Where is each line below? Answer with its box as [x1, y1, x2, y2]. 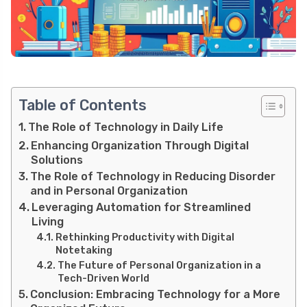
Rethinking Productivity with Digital [55, 231, 234, 244]
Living [32, 215, 64, 229]
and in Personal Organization [30, 184, 188, 198]
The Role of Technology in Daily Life [28, 121, 224, 134]
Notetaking [55, 244, 112, 257]
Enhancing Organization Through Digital [31, 139, 249, 153]
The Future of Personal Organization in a [57, 259, 261, 272]
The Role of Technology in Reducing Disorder [30, 170, 276, 184]
